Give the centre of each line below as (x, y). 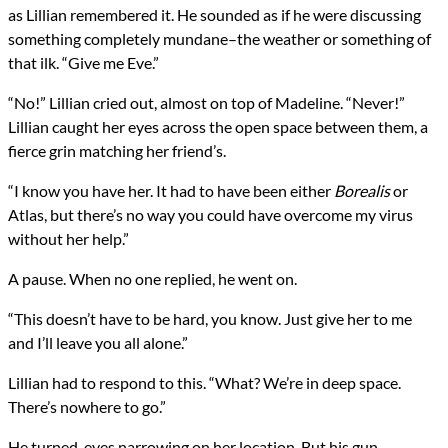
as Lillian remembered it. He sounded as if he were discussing (214, 15)
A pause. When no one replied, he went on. (152, 279)
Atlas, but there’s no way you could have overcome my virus (210, 215)
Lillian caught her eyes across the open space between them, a (218, 127)
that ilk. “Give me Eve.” (83, 63)
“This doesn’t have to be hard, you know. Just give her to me (210, 319)
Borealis (362, 191)
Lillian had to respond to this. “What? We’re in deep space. (204, 383)
